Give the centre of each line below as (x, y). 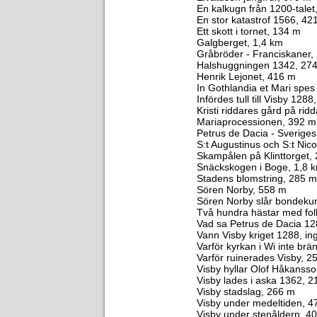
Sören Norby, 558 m (242, 190)
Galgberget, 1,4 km (240, 42)
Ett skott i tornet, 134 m (249, 31)
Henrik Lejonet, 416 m (246, 76)
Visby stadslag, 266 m (246, 292)
